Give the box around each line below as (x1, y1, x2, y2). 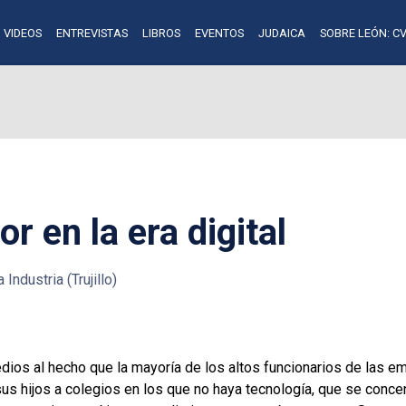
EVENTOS (194, 25, 244, 40)
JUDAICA (257, 25, 305, 40)
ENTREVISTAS (55, 25, 128, 40)
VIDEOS (3, 25, 42, 40)
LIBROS (141, 25, 180, 40)
